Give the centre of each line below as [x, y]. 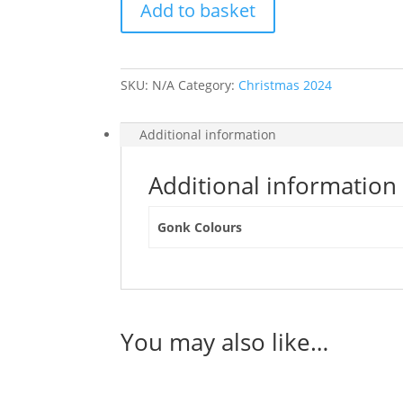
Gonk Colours [199, 227]
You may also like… [225, 342]
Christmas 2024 [286, 85]
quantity [145, 52]
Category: [209, 85]
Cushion [145, 10]
